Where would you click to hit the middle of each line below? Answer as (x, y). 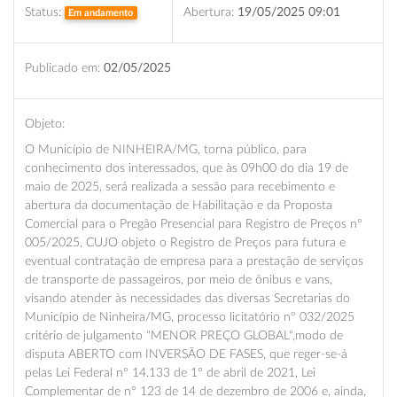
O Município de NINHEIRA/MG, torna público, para (166, 149)
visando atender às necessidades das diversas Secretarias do (187, 298)
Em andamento (101, 12)
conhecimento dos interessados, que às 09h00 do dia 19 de (187, 167)
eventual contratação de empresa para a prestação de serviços (194, 261)
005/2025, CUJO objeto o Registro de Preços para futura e (185, 242)
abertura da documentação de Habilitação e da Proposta (179, 205)
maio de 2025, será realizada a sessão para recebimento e (180, 186)
